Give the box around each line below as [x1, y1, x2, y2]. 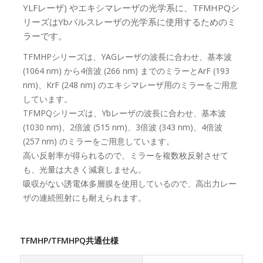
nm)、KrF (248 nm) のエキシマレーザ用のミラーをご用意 [22, 79, 238, 91]
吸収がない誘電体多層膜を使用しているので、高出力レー [22, 178, 237, 190]
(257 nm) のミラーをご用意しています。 [22, 136, 174, 147]
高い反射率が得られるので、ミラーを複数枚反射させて [22, 150, 228, 161]
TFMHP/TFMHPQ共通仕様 [19, 235, 119, 246]
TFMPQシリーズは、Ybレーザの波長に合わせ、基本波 [22, 107, 226, 119]
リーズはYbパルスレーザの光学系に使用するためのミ [22, 16, 236, 28]
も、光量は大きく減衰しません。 [22, 164, 146, 176]
